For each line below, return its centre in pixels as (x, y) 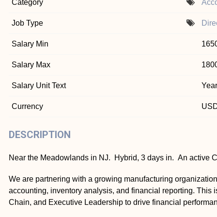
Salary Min (30, 44)
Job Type (27, 23)
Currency (27, 107)
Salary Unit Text (39, 86)
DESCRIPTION (40, 135)
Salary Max (31, 65)
